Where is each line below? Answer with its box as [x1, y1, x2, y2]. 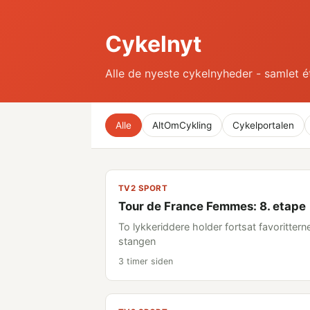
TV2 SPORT [118, 183, 168, 193]
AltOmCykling [152, 120, 212, 131]
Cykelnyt [105, 30, 201, 57]
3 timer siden [118, 256, 173, 266]
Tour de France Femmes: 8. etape [118, 199, 306, 213]
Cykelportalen [232, 120, 294, 131]
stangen [118, 235, 156, 247]
